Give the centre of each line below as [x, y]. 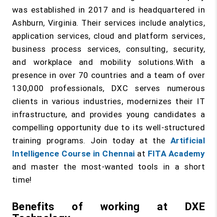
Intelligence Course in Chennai [74, 154]
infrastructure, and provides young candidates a [108, 114]
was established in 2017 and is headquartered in [108, 10]
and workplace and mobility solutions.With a [108, 62]
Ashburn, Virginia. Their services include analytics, [108, 23]
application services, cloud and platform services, [108, 36]
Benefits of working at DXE [108, 207]
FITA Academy [176, 154]
